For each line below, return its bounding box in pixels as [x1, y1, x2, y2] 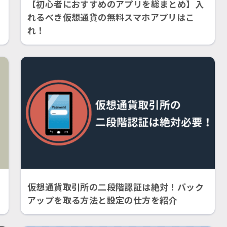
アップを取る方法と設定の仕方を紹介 [27, 194, 177, 207]
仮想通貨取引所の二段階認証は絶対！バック [27, 180, 204, 194]
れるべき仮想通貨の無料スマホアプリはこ [27, 11, 195, 24]
